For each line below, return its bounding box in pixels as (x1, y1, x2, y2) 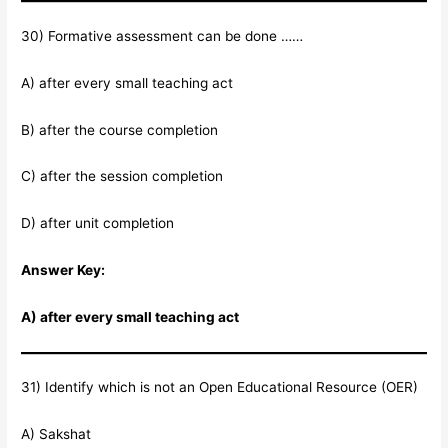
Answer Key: (21, 262, 106, 279)
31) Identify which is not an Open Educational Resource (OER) (21, 379, 419, 396)
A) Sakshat (21, 426, 92, 443)
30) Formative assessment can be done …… (21, 27, 304, 44)
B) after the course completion (21, 121, 219, 138)
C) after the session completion (21, 168, 224, 185)
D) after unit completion (21, 215, 175, 232)
